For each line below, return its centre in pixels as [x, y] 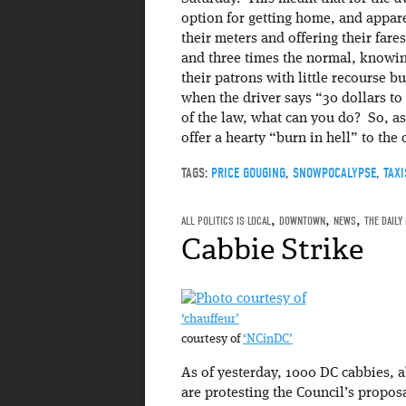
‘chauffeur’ [210, 320]
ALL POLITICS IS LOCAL [226, 220]
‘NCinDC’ [267, 340]
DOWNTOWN [302, 220]
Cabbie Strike [272, 249]
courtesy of [212, 340]
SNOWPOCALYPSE [334, 173]
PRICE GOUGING [248, 173]
